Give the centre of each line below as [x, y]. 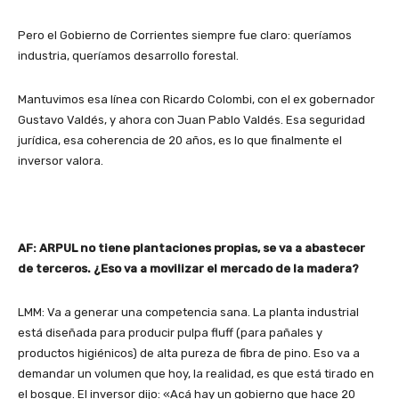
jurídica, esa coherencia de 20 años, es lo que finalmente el [180, 141]
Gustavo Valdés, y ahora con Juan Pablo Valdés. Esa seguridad [191, 120]
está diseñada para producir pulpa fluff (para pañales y [170, 333]
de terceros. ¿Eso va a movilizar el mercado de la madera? [188, 269]
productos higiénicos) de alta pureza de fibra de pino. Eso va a [189, 354]
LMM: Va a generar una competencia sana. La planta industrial [188, 313]
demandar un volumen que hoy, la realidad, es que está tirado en [196, 374]
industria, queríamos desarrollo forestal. [128, 56]
